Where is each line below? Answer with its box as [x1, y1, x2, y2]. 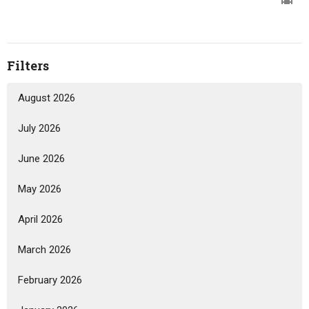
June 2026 [18, 152, 65, 165]
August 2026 [18, 91, 75, 104]
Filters [7, 57, 49, 74]
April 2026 [18, 212, 63, 226]
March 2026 [18, 243, 71, 256]
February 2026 [18, 273, 82, 286]
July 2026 [18, 121, 61, 134]
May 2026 [18, 182, 61, 195]
